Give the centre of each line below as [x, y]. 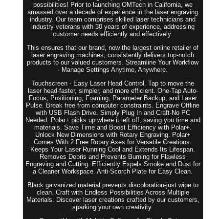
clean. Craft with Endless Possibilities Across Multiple [113, 193]
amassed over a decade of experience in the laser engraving [113, 12]
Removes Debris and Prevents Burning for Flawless [113, 157]
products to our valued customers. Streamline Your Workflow [113, 63]
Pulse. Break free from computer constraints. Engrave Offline [113, 106]
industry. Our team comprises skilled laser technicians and [113, 20]
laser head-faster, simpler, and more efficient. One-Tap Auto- [113, 91]
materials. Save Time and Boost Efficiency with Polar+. [113, 128]
